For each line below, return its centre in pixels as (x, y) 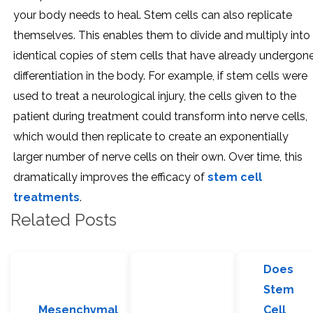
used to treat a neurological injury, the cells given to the (155, 96)
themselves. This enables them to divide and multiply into (162, 35)
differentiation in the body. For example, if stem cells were (160, 75)
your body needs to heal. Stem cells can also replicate (153, 15)
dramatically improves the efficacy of (110, 177)
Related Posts (64, 219)
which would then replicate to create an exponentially (151, 136)
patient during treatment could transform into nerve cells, (160, 116)
